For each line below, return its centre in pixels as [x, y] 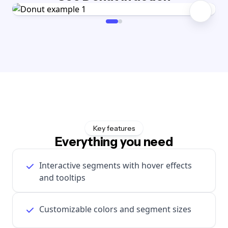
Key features [114, 128]
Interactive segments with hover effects [116, 165]
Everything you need [114, 141]
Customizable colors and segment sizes [115, 209]
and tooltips [62, 177]
